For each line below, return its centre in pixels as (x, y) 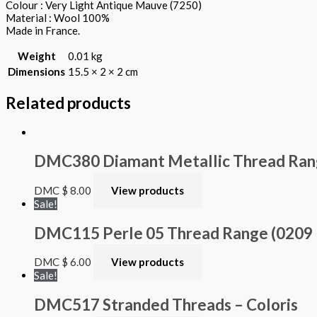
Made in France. (43, 31)
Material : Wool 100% (58, 18)
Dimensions (36, 72)
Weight (36, 56)
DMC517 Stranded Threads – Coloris (166, 304)
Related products (68, 103)
